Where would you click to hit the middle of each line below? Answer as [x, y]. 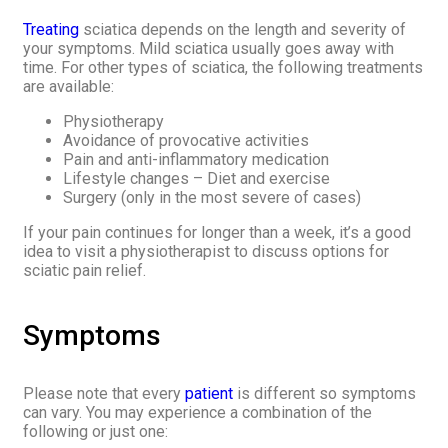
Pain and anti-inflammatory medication [196, 159]
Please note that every [104, 393]
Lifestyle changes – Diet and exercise [196, 178]
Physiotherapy [113, 121]
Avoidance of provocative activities [186, 140]
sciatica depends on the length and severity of [242, 29]
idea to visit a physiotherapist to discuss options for [206, 251]
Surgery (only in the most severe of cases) [212, 197]
